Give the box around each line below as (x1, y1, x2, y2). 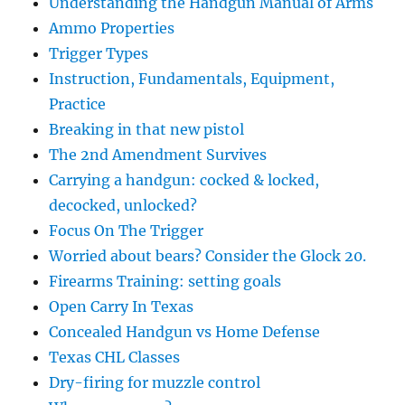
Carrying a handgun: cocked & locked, (49, 171, 320, 190)
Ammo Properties (49, 19, 175, 38)
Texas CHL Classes (49, 348, 181, 367)
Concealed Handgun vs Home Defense (49, 323, 321, 342)
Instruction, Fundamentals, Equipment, (49, 70, 335, 89)
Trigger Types (49, 44, 149, 63)
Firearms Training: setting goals (49, 272, 282, 291)
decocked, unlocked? (49, 196, 198, 215)
